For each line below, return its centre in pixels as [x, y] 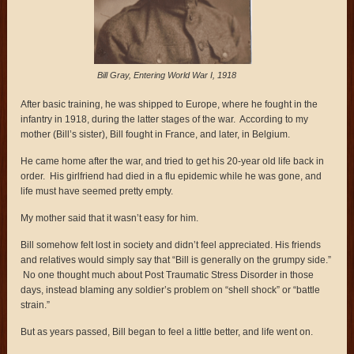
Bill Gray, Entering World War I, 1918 [166, 75]
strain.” [36, 305]
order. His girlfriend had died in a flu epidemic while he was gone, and [171, 176]
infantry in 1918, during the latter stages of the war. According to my [165, 119]
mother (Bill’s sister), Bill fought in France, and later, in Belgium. [156, 134]
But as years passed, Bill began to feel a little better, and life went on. [167, 331]
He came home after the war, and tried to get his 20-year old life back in [173, 161]
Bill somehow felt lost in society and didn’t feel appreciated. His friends [171, 245]
